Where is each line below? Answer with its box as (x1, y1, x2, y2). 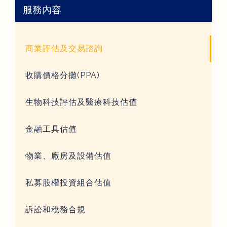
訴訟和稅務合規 (25, 205, 86, 214)
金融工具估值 (25, 124, 77, 134)
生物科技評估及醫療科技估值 (25, 97, 137, 107)
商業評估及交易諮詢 (25, 44, 103, 53)
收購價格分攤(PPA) (25, 70, 100, 80)
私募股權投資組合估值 (25, 178, 111, 187)
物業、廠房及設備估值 (25, 151, 111, 161)
